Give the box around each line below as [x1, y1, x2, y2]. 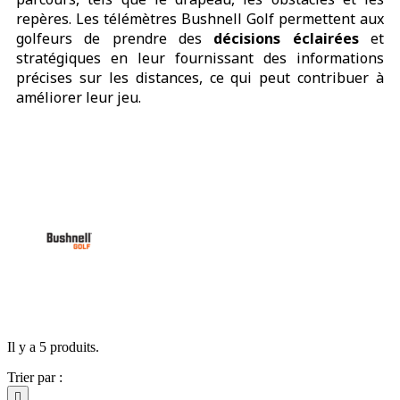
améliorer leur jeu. [16, 87, 141, 108]
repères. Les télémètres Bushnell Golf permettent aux [16, 9, 384, 29]
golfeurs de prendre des [16, 29, 202, 49]
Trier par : [7, 370, 62, 386]
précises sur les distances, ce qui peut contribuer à [16, 68, 384, 88]
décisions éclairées [202, 29, 359, 49]
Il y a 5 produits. [7, 339, 99, 355]
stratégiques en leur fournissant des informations [16, 48, 384, 69]
